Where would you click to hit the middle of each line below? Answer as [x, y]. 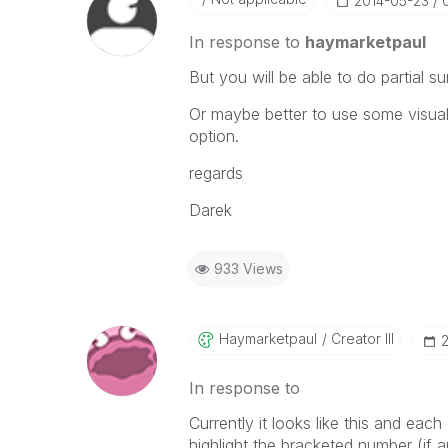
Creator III [360, 338]
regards [215, 173]
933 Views [248, 268]
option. [213, 136]
